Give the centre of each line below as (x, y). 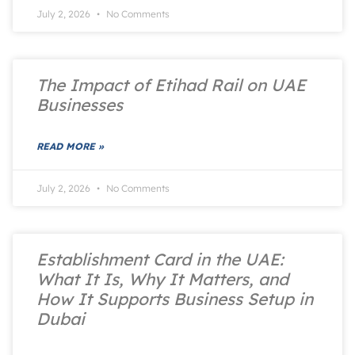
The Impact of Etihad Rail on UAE (171, 84)
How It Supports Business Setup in (175, 298)
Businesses (80, 104)
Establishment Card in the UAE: (160, 259)
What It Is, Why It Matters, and (162, 279)
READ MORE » (70, 146)
